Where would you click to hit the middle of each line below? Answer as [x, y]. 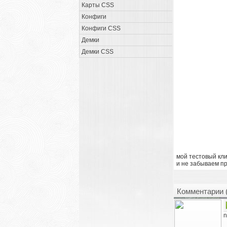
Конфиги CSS [101, 28]
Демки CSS [98, 52]
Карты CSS [98, 5]
